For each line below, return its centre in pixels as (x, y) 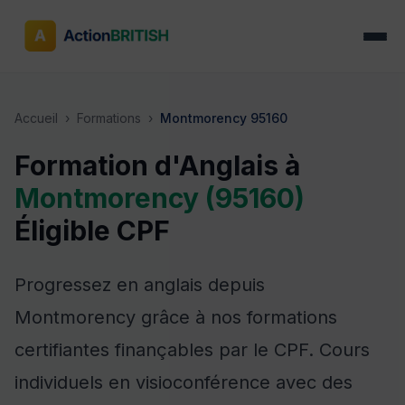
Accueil (36, 118)
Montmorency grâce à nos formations (176, 317)
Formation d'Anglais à (157, 165)
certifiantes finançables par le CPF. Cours (192, 350)
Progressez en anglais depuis (140, 285)
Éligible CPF (92, 231)
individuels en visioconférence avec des (184, 382)
